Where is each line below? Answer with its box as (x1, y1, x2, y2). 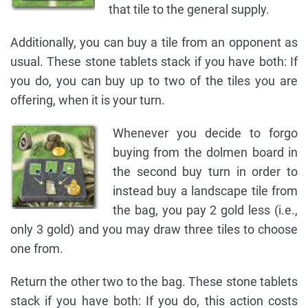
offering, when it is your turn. (10, 93, 165, 108)
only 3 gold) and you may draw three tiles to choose (10, 222, 298, 237)
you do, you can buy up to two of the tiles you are (10, 74, 298, 89)
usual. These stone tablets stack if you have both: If (10, 54, 298, 69)
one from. (10, 241, 63, 256)
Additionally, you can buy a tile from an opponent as (10, 35, 298, 50)
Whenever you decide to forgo (113, 126, 298, 141)
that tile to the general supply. (109, 2, 269, 17)
